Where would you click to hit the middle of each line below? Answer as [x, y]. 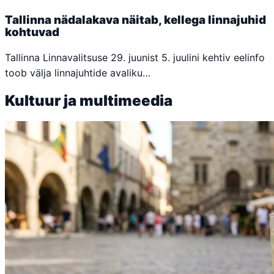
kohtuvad [32, 32]
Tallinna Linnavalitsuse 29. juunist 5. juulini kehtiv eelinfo [135, 57]
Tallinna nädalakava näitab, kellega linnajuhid [135, 20]
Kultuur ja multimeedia [89, 100]
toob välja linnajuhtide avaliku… [78, 72]
